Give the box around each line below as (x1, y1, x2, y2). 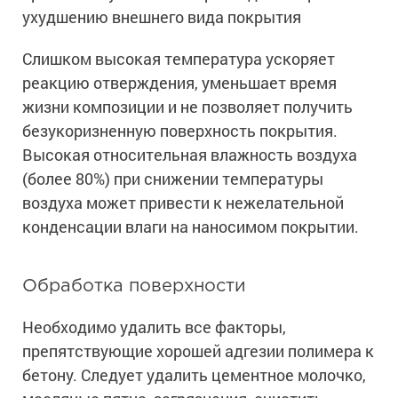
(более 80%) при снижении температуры (22, 168, 323, 190)
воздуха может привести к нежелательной (22, 192, 344, 214)
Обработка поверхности (22, 278, 246, 295)
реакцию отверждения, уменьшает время (22, 72, 337, 94)
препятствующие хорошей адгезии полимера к (22, 340, 374, 362)
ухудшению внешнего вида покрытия (22, 6, 301, 28)
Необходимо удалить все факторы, (22, 316, 286, 338)
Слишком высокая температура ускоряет (22, 48, 335, 70)
